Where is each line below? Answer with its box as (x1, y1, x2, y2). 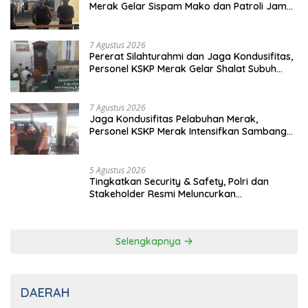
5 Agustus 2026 (89, 164, 146, 177)
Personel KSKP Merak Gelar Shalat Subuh (89, 63, 276, 76)
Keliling (89, 75, 121, 88)
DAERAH (21, 285, 69, 301)
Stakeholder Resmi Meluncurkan (89, 188, 236, 201)
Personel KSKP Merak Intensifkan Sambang (89, 125, 287, 138)
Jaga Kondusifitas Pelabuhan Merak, (89, 113, 258, 126)
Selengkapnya (115, 235, 184, 248)
